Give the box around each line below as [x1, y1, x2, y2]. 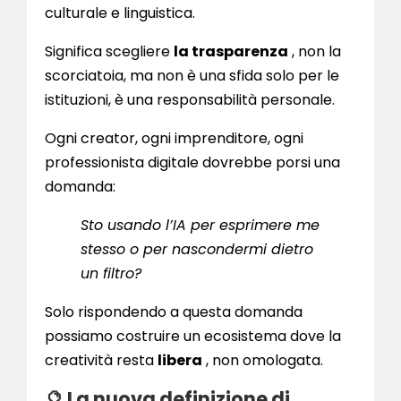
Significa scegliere [45, 41, 174, 63]
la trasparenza [174, 41, 288, 63]
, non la [288, 41, 341, 63]
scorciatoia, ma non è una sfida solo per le [45, 65, 339, 87]
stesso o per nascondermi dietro [81, 239, 313, 260]
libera [158, 350, 202, 371]
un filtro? [81, 263, 141, 285]
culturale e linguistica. [45, 3, 195, 24]
